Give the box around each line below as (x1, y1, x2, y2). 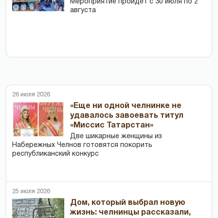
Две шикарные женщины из (70, 133, 163, 140)
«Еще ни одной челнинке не (70, 103, 182, 110)
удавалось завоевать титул (70, 112, 184, 120)
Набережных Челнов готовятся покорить (12, 142, 152, 149)
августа (70, 7, 96, 14)
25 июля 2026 (12, 189, 50, 195)
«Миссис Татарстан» (70, 122, 154, 129)
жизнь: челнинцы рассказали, (70, 209, 191, 217)
